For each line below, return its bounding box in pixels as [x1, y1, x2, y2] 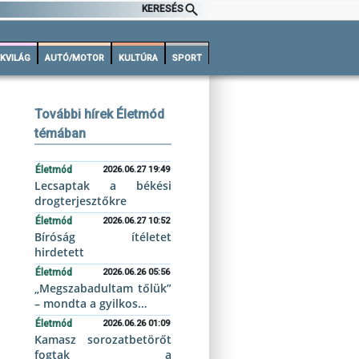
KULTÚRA [119, 53, 158, 63]
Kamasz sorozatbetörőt [34, 332, 171, 347]
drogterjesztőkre [34, 193, 127, 208]
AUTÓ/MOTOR [45, 53, 104, 63]
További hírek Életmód [34, 107, 165, 122]
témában [34, 126, 87, 141]
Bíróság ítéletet [34, 229, 171, 244]
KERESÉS [142, 3, 184, 15]
